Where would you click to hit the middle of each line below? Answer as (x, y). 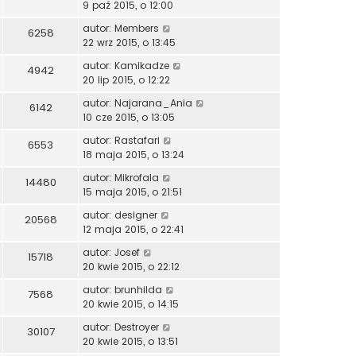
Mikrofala (137, 178)
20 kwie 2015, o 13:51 (130, 342)
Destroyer (137, 327)
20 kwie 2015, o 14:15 (131, 304)
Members (137, 29)
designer (136, 215)
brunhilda (138, 290)
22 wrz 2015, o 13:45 (129, 43)
